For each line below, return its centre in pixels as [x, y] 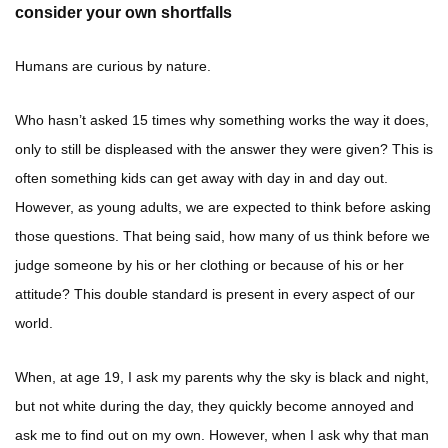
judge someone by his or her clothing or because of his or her [209, 264]
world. [34, 322]
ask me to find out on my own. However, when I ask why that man [222, 434]
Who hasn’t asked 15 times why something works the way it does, [222, 119]
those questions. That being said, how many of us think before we [222, 235]
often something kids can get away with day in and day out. [201, 177]
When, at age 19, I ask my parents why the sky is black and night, [222, 376]
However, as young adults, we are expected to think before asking [223, 206]
